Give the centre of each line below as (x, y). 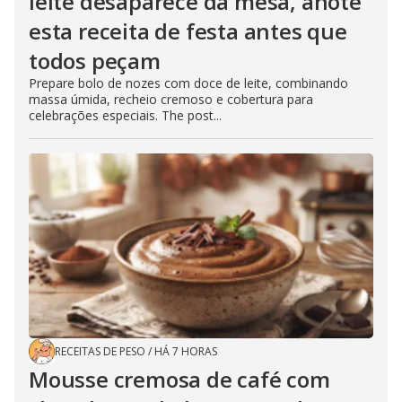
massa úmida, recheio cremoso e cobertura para (171, 100)
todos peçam (95, 61)
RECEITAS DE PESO (100, 352)
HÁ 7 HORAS (186, 352)
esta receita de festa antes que (188, 31)
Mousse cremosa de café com (179, 380)
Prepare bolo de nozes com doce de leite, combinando (188, 83)
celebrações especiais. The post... (125, 116)
